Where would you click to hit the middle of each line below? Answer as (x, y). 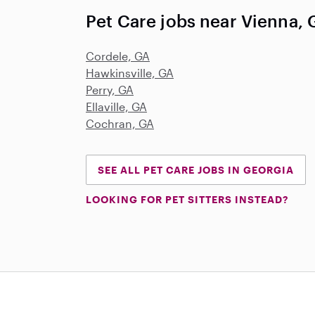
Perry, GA (110, 90)
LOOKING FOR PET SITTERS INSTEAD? (187, 199)
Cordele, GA (118, 56)
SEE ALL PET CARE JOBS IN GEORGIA (196, 170)
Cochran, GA (120, 123)
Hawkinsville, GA (130, 73)
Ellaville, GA (116, 107)
